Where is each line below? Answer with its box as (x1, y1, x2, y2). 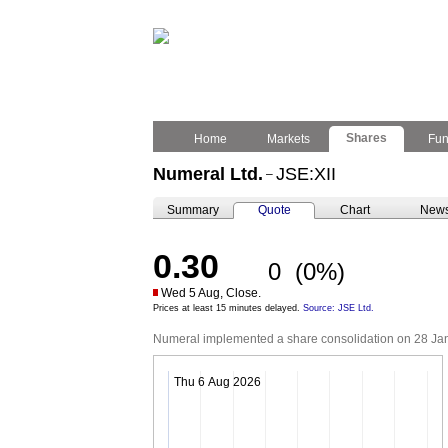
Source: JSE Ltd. (303, 303, 374, 313)
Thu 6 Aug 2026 (174, 375, 261, 389)
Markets (264, 132, 313, 146)
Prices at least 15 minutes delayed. (153, 303, 303, 313)
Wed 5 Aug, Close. (161, 286, 261, 300)
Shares (343, 131, 390, 145)
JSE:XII (276, 164, 336, 184)
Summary (167, 203, 219, 217)
